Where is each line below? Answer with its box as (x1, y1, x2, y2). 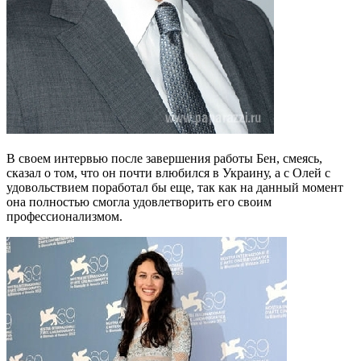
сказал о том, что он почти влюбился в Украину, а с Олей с (6, 165, 330, 180)
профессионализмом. (6, 209, 122, 223)
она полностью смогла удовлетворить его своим (6, 194, 272, 209)
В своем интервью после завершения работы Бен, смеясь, (6, 151, 322, 165)
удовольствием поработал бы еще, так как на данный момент (6, 180, 343, 194)
